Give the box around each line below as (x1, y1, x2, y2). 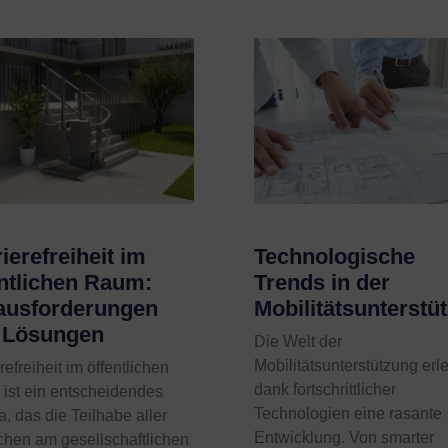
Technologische (253, 244, 415, 270)
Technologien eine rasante (253, 405, 442, 423)
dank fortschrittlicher (253, 381, 396, 399)
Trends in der (253, 270, 390, 296)
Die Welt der (253, 333, 342, 351)
